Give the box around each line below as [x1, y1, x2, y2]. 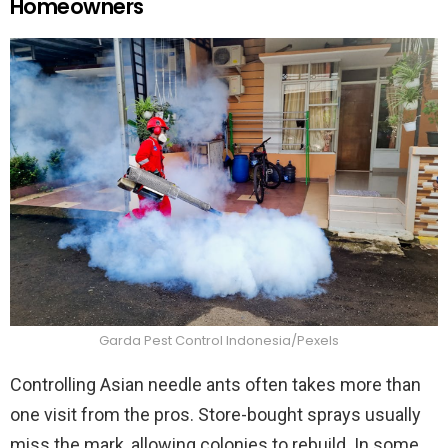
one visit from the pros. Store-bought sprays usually [10, 403, 421, 425]
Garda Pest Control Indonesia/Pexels [99, 330, 339, 350]
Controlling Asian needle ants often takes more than [10, 373, 421, 395]
